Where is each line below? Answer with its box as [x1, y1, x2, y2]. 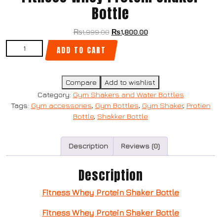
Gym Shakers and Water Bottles [73, 90, 184, 99]
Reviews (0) [121, 142, 160, 150]
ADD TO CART [57, 44, 106, 56]
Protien [186, 101, 211, 110]
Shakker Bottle [97, 111, 148, 120]
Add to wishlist [105, 77, 155, 86]
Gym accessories [31, 101, 92, 110]
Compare [66, 77, 97, 86]
